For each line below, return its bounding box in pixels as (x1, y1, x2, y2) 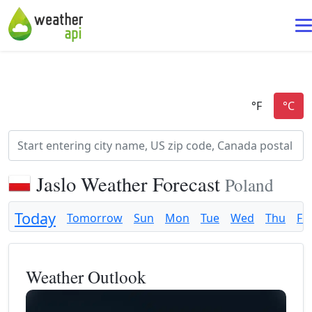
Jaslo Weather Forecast (36, 171, 225, 197)
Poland (225, 173, 274, 196)
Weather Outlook (26, 265, 146, 288)
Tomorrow (67, 210, 123, 226)
